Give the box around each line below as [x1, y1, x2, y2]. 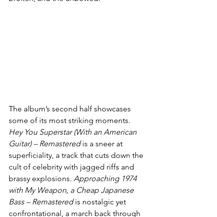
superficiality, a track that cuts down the [9, 151, 145, 160]
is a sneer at [80, 139, 124, 149]
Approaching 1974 [74, 174, 139, 184]
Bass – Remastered [9, 197, 73, 207]
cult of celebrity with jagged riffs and [9, 162, 136, 172]
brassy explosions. [9, 174, 74, 184]
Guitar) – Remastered [9, 139, 80, 149]
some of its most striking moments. [9, 116, 132, 125]
